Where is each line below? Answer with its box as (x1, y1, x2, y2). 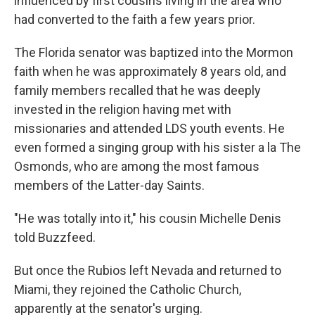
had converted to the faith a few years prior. (14, 11, 255, 27)
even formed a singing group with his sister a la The (14, 139, 301, 155)
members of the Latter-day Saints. (14, 177, 205, 193)
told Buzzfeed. (14, 229, 96, 245)
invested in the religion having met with (14, 101, 231, 117)
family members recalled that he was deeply (14, 82, 261, 98)
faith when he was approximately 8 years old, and (14, 63, 286, 79)
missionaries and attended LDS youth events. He (14, 120, 285, 136)
